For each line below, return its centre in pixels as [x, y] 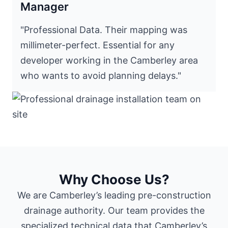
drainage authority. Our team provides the [114, 211]
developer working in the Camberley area [109, 61]
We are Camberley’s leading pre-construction [114, 195]
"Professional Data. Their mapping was [104, 30]
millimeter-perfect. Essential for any [97, 45]
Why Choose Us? [114, 180]
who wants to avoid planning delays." [101, 76]
